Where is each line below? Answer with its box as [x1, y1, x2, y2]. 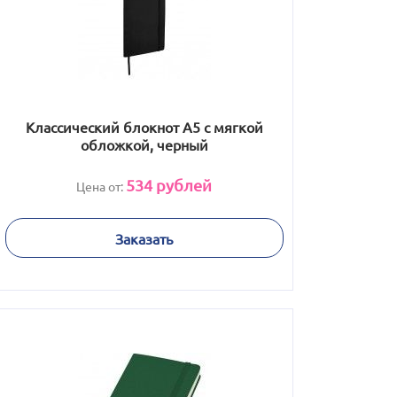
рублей [152, 175, 212, 194]
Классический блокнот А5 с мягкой [25, 118, 263, 136]
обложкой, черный [80, 136, 208, 153]
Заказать [115, 229, 173, 247]
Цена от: [76, 178, 126, 194]
